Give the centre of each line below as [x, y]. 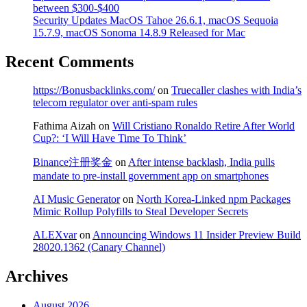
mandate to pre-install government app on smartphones [151, 176]
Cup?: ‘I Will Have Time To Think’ [110, 138]
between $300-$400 [76, 8]
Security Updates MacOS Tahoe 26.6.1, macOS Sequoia [156, 20]
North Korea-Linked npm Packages [213, 199]
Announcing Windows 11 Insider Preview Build [197, 235]
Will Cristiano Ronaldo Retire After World [204, 126]
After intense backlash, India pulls [201, 162]
